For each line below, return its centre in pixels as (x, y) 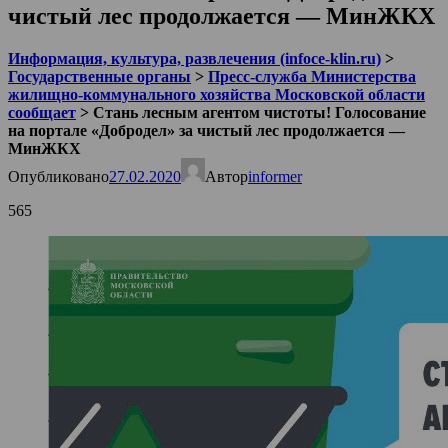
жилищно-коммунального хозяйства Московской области (216, 94)
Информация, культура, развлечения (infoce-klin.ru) (194, 58)
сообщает (42, 112)
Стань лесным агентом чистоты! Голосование (259, 112)
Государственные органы (99, 76)
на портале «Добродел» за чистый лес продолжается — (206, 130)
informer (275, 176)
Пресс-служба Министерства (312, 76)
